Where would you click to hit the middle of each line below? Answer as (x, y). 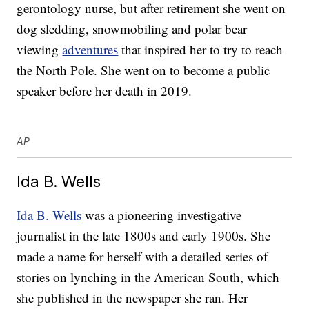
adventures (90, 50)
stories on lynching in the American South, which (148, 277)
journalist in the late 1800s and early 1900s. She (144, 236)
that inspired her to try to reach (201, 50)
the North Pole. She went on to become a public (143, 70)
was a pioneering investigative (162, 215)
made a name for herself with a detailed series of (142, 257)
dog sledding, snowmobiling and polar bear (132, 29)
